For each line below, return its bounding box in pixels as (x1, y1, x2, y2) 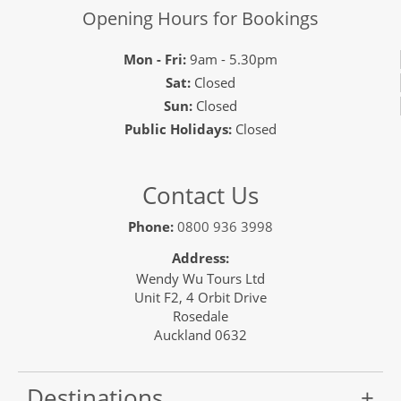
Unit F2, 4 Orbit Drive (134, 287, 267, 306)
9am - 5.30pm (185, 49, 277, 68)
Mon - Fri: (123, 49, 186, 68)
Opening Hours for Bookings (82, 5, 319, 30)
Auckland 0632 (154, 325, 247, 344)
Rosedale (173, 306, 228, 325)
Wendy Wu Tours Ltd (136, 269, 265, 287)
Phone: (128, 217, 174, 235)
